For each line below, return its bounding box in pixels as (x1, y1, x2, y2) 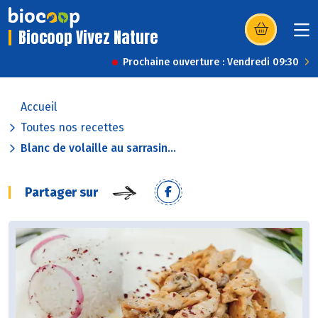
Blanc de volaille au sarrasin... (21, 141, 176, 155)
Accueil (21, 100, 57, 114)
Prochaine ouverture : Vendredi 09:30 (123, 56, 299, 69)
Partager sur (25, 185, 98, 201)
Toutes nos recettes (21, 121, 124, 135)
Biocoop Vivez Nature (18, 26, 158, 50)
